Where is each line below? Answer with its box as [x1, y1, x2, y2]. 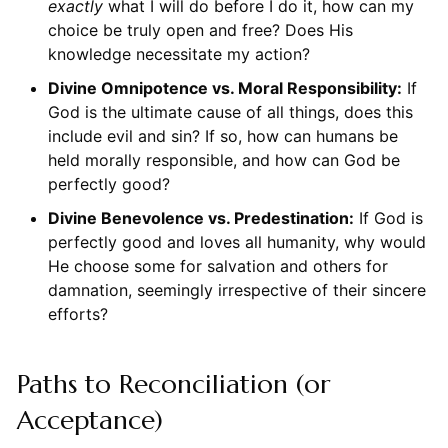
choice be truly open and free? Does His [47, 19, 353, 40]
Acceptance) [16, 403, 163, 436]
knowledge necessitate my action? [47, 43, 310, 64]
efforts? [47, 303, 108, 324]
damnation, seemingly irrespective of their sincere [47, 279, 426, 300]
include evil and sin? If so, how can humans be [47, 125, 398, 146]
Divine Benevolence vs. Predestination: [47, 207, 354, 228]
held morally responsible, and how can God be [47, 149, 400, 170]
